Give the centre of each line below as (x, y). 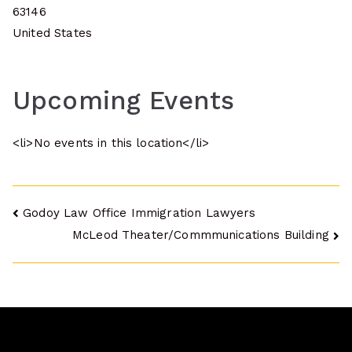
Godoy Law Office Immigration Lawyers (139, 213)
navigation (77, 251)
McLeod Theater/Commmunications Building (200, 235)
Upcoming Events (124, 101)
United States (52, 33)
